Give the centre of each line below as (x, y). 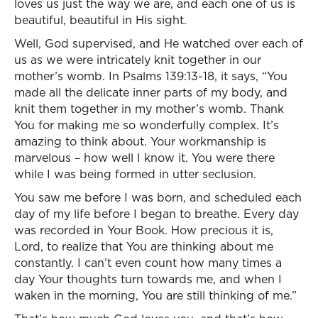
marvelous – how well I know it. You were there (144, 158)
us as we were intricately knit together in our (138, 60)
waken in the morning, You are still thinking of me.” (155, 295)
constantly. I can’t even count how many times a (148, 263)
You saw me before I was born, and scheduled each (158, 197)
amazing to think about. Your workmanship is (140, 141)
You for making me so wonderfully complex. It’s (147, 125)
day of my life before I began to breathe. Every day (157, 214)
